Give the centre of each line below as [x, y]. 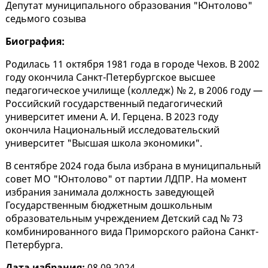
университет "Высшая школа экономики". [104, 143]
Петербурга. [34, 245]
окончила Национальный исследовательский [112, 130]
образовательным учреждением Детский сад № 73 [124, 219]
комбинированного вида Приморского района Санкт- [132, 232]
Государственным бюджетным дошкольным [109, 205]
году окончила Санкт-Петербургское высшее [110, 77]
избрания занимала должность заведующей [110, 192]
